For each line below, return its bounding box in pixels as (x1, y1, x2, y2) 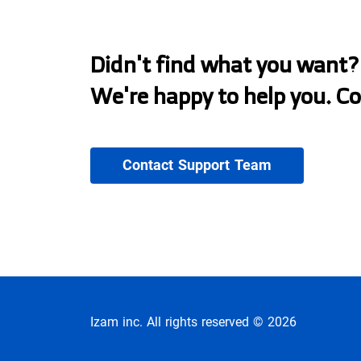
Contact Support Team (122, 151, 272, 179)
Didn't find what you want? (90, 44, 359, 84)
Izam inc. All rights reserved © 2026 (90, 309, 297, 334)
